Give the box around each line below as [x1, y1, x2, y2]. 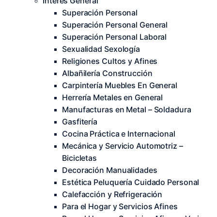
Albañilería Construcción [62, 68, 153, 78]
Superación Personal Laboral [62, 32, 167, 42]
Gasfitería [62, 117, 97, 126]
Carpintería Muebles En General [62, 80, 177, 90]
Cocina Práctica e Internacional [62, 129, 175, 139]
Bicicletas [62, 153, 97, 163]
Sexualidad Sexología [62, 44, 140, 54]
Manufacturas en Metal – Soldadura [62, 105, 191, 114]
